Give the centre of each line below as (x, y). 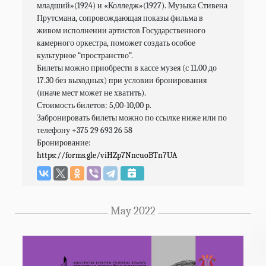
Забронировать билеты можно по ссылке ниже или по (132, 118)
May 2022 (133, 211)
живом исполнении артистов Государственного (121, 30)
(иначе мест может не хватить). (92, 93)
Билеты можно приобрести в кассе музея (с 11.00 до (127, 68)
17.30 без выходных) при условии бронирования (122, 80)
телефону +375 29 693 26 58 (85, 130)
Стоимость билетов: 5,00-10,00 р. (94, 105)
